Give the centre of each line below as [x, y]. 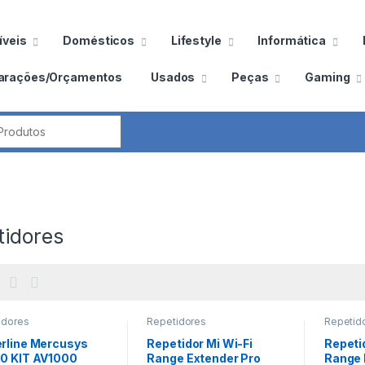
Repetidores [176, 321]
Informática [292, 40]
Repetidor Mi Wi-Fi [200, 344]
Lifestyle [196, 40]
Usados [173, 77]
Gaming [328, 77]
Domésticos [99, 40]
